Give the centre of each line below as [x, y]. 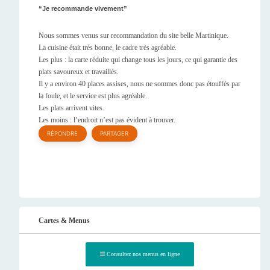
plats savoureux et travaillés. [79, 71]
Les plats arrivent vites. [71, 108]
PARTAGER [115, 133]
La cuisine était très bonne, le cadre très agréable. [108, 47]
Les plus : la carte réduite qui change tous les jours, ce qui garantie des [138, 59]
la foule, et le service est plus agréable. [93, 96]
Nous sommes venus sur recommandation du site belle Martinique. [133, 35]
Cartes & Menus [64, 220]
